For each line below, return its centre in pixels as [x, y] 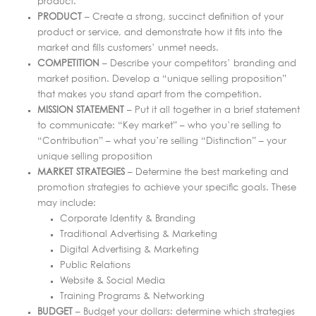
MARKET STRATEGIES [81, 172]
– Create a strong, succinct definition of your [182, 17]
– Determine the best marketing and [206, 172]
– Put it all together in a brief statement [212, 110]
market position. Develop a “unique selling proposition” [162, 79]
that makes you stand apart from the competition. [149, 95]
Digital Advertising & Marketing [129, 250]
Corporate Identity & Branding [128, 219]
